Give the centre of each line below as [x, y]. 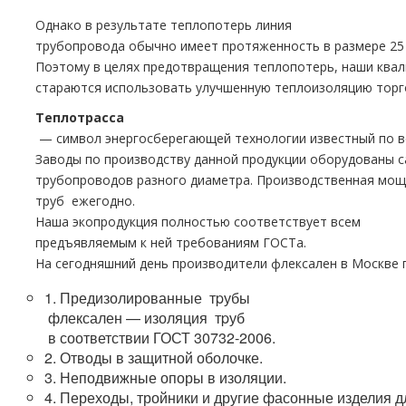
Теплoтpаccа [80, 117]
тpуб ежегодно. [87, 201]
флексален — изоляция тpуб [145, 318]
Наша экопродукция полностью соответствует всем [198, 222]
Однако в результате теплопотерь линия [165, 25]
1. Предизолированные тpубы [147, 298]
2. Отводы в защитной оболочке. [154, 358]
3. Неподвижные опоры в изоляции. [165, 377]
